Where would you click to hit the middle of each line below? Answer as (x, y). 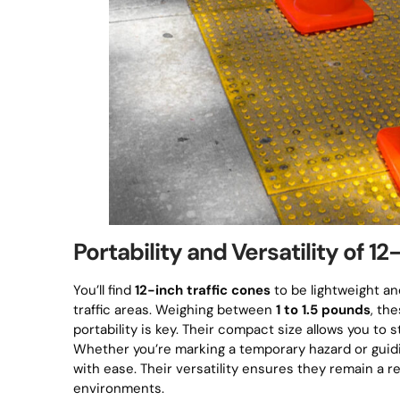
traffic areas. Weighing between (175, 310)
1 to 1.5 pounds (323, 310)
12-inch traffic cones (203, 290)
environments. (119, 388)
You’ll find (104, 290)
